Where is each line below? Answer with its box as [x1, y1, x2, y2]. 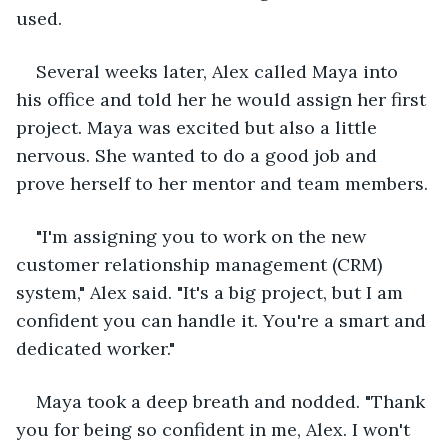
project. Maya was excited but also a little [16, 115, 382, 139]
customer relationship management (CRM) [16, 252, 387, 276]
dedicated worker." [16, 336, 175, 360]
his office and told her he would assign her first [16, 87, 431, 111]
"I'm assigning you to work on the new [36, 224, 371, 248]
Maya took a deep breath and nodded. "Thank [36, 389, 430, 413]
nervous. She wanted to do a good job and [16, 143, 382, 167]
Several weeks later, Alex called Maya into [36, 59, 403, 83]
